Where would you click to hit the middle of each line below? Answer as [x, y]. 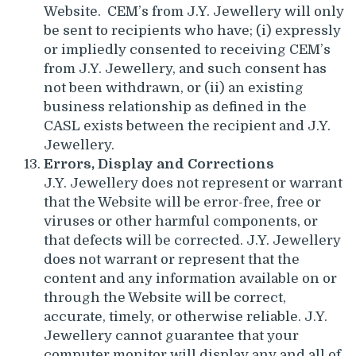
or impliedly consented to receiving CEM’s [187, 49]
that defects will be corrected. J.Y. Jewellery [192, 240]
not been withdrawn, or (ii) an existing [174, 87]
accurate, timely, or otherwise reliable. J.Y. [186, 316]
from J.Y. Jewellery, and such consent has [185, 68]
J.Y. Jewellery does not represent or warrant [193, 183]
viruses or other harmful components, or [181, 221]
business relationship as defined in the [175, 106]
